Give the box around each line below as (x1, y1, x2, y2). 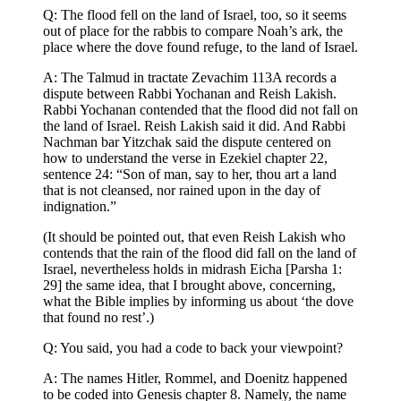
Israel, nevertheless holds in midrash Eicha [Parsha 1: (43, 261, 342, 277)
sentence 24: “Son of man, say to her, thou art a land (43, 166, 337, 183)
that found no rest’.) (43, 310, 154, 326)
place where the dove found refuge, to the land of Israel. (43, 39, 358, 55)
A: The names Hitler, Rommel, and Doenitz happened (43, 371, 347, 387)
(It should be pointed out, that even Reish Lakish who (43, 229, 346, 245)
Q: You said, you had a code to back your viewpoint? (43, 340, 343, 356)
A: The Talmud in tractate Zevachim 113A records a (43, 70, 337, 86)
